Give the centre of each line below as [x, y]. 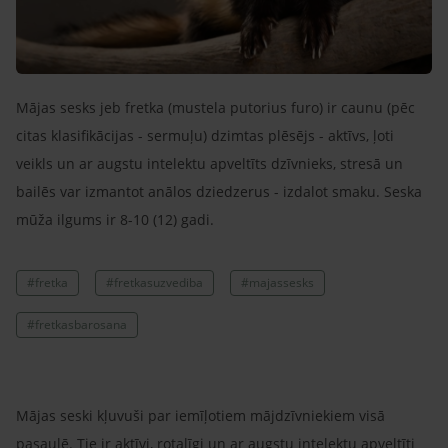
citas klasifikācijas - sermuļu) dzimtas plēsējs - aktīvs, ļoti [205, 135]
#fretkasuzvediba [154, 282]
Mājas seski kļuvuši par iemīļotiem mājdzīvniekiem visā [200, 415]
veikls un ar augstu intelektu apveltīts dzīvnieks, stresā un [209, 163]
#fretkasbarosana [77, 324]
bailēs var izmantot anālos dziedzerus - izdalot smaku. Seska [219, 191]
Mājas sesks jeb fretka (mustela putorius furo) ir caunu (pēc [215, 107]
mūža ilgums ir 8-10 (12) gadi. [117, 219]
